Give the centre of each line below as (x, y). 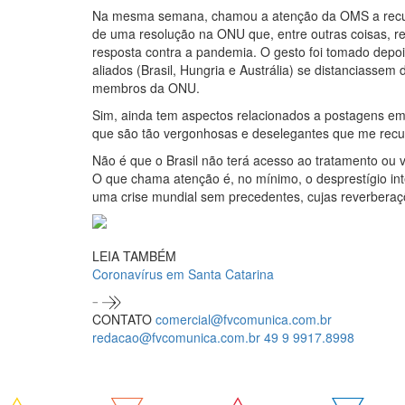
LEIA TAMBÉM (134, 256)
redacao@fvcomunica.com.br (178, 338)
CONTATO (122, 320)
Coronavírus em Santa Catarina (183, 274)
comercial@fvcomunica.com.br (244, 320)
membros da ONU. (146, 88)
